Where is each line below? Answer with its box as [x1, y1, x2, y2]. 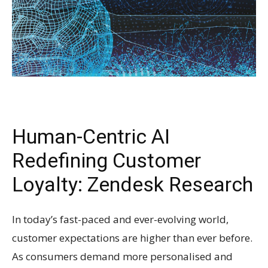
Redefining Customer [12, 148, 201, 172]
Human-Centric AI [12, 124, 170, 148]
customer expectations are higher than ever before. [12, 230, 252, 245]
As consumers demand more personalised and [12, 249, 233, 263]
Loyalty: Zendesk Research [12, 172, 253, 196]
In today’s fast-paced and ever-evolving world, [12, 212, 229, 226]
